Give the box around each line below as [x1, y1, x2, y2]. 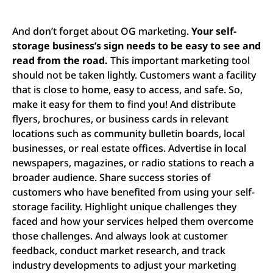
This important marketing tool [110, 54, 250, 68]
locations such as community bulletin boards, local [12, 127, 245, 141]
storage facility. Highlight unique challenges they [12, 200, 236, 214]
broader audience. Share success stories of [12, 171, 211, 185]
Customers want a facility [140, 68, 256, 82]
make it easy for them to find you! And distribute [12, 97, 236, 112]
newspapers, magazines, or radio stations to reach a [12, 156, 254, 170]
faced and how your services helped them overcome [12, 214, 253, 229]
